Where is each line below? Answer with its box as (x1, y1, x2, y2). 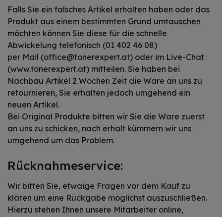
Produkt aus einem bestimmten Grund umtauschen (7, 16, 201, 26)
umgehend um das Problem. (7, 135, 114, 145)
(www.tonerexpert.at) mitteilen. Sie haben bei (7, 64, 180, 74)
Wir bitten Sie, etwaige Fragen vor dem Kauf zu (7, 181, 190, 191)
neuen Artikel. (7, 100, 59, 110)
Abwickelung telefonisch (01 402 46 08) (7, 40, 157, 50)
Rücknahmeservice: (7, 158, 126, 173)
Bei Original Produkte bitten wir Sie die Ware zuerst (7, 111, 205, 121)
